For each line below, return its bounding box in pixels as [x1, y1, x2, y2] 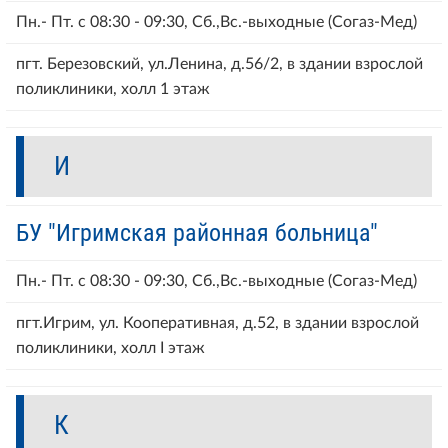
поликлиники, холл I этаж [16, 340, 205, 356]
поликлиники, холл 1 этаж [16, 81, 210, 97]
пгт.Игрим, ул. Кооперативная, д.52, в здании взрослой [16, 315, 419, 331]
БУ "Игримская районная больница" [16, 219, 378, 247]
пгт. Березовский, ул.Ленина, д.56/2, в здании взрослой [16, 56, 423, 72]
